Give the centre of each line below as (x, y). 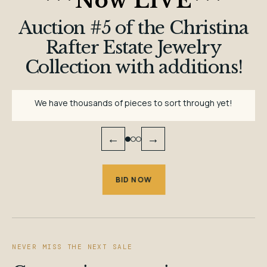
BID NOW (133, 179)
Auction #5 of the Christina (133, 28)
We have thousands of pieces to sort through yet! (133, 103)
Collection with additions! (133, 67)
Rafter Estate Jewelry (133, 47)
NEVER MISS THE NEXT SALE (72, 247)
